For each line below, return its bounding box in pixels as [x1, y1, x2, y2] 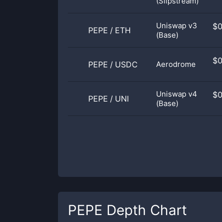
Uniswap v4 [156, 89, 197, 99]
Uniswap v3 [156, 21, 197, 30]
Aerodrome [156, 59, 196, 69]
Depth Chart [103, 202, 187, 219]
